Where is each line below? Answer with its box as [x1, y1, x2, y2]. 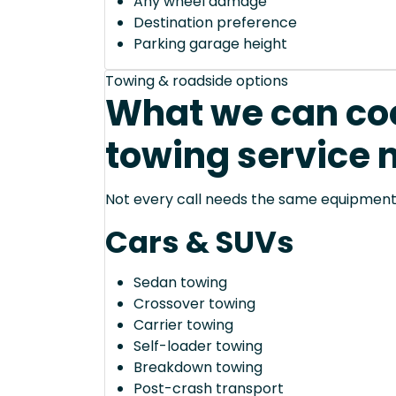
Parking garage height [133, 34, 287, 55]
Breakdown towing [133, 357, 263, 378]
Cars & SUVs [105, 221, 294, 264]
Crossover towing [133, 293, 255, 315]
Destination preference [133, 12, 297, 34]
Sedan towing [133, 272, 227, 293]
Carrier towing [133, 315, 233, 336]
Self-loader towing [133, 336, 263, 357]
